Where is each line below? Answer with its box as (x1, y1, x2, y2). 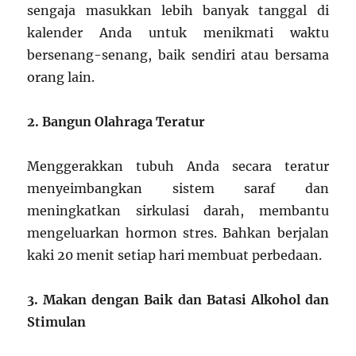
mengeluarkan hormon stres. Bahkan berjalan (27, 225, 329, 242)
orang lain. (27, 69, 95, 86)
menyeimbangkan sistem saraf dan (27, 180, 329, 197)
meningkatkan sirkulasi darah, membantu (27, 203, 329, 219)
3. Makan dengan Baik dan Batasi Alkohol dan (27, 292, 329, 308)
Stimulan (27, 314, 87, 331)
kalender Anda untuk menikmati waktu (27, 25, 329, 41)
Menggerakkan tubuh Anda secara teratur (27, 158, 329, 175)
